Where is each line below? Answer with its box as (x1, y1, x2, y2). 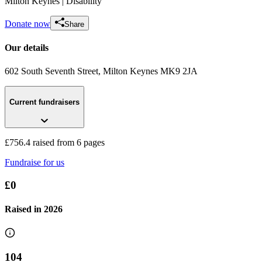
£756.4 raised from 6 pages (5, 137, 105, 148)
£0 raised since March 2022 (5, 125, 106, 135)
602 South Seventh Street (5, 65, 98, 76)
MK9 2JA (160, 65, 198, 76)
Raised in (5, 204, 44, 215)
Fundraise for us (5, 157, 64, 168)
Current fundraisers (9, 98, 80, 107)
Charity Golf (5, 102, 47, 112)
